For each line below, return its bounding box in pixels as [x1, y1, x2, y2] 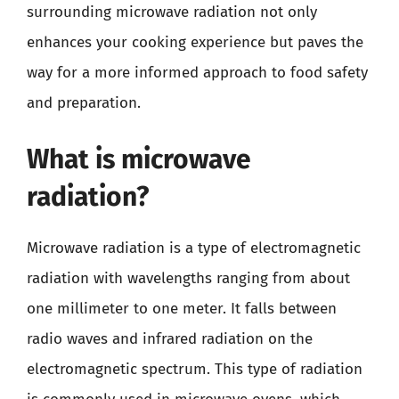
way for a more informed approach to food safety [27, 62, 368, 82]
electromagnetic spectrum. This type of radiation [27, 360, 362, 379]
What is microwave [27, 143, 251, 175]
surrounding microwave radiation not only [27, 2, 317, 21]
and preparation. [27, 93, 141, 112]
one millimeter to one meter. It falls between [27, 299, 337, 318]
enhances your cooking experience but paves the [27, 32, 363, 52]
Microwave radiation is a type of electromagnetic [27, 239, 361, 257]
